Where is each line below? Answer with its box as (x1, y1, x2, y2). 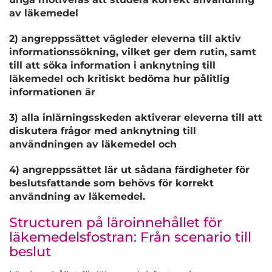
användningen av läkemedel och (9, 138, 177, 151)
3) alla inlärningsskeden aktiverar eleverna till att (9, 112, 262, 124)
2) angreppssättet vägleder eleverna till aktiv (9, 33, 241, 45)
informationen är (9, 86, 95, 98)
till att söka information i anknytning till (9, 59, 216, 72)
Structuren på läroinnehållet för (9, 214, 222, 231)
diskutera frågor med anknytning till (9, 125, 196, 137)
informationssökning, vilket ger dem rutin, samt (9, 46, 256, 58)
